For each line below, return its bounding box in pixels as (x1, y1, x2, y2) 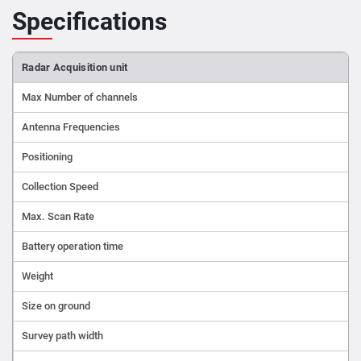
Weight (22, 269, 53, 282)
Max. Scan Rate (22, 210, 94, 222)
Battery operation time (22, 239, 123, 252)
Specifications (12, 6, 167, 35)
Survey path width (22, 329, 103, 342)
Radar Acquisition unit (22, 60, 128, 73)
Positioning (22, 150, 73, 163)
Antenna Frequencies (22, 120, 120, 133)
